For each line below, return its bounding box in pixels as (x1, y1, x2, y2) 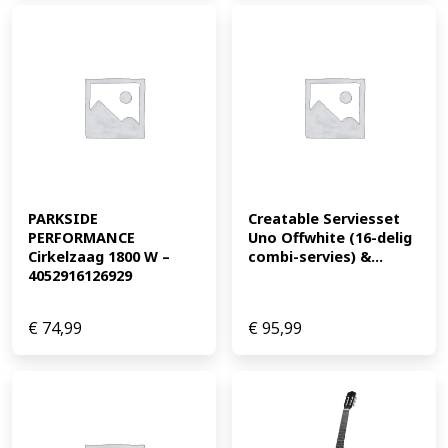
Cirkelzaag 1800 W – (28, 247, 170, 267)
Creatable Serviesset (248, 209, 400, 229)
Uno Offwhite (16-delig (248, 228, 412, 248)
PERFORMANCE (28, 228, 135, 248)
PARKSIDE (28, 209, 98, 229)
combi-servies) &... (248, 247, 383, 267)
